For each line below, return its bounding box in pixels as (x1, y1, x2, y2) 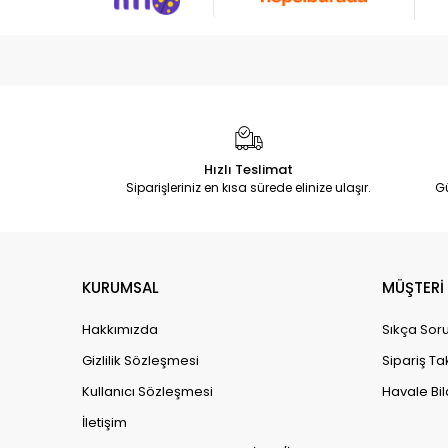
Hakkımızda (82, 319, 158, 339)
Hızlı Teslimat (204, 159, 294, 179)
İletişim (82, 412, 127, 432)
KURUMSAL (82, 276, 159, 298)
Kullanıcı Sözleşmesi (82, 381, 213, 401)
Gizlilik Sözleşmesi (82, 350, 199, 370)
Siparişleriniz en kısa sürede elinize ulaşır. (126, 178, 372, 196)
